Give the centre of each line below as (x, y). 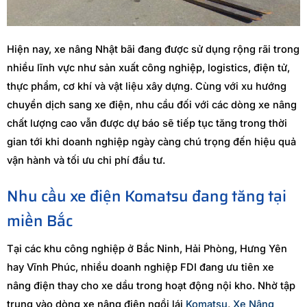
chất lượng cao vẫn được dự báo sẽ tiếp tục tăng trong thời (147, 123)
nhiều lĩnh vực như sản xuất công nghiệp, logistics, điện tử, (148, 67)
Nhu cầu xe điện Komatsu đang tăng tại (147, 196)
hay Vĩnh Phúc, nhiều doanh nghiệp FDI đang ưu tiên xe (140, 267)
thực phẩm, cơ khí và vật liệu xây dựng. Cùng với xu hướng (147, 86)
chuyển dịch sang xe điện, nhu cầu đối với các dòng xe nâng (152, 105)
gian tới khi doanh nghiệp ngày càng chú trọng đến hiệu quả (151, 142)
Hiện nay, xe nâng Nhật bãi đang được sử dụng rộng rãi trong (153, 49)
